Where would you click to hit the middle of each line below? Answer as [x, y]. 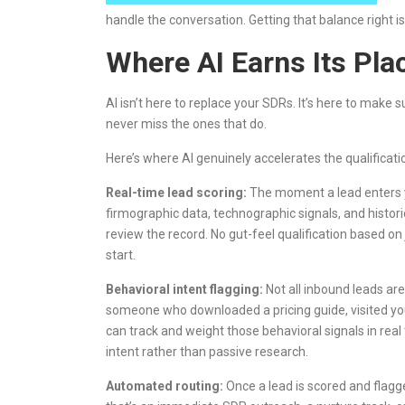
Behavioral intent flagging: [184, 289]
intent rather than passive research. [207, 352]
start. [121, 255]
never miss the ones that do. [186, 124]
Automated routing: [165, 386]
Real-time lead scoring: [176, 193]
